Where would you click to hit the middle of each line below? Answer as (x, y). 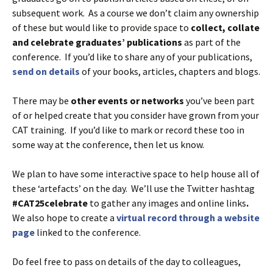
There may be (41, 100)
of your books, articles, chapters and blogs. (170, 71)
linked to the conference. (89, 232)
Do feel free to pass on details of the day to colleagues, (126, 261)
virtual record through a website (188, 217)
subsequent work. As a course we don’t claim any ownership (136, 12)
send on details (46, 71)
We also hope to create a (64, 217)
